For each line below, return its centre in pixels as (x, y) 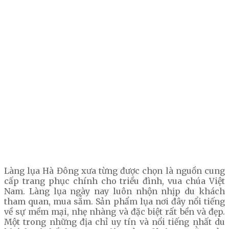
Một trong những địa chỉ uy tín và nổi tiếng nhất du (114, 222)
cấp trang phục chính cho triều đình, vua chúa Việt (114, 181)
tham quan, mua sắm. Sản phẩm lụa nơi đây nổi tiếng (114, 202)
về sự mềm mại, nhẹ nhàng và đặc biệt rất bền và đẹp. (114, 212)
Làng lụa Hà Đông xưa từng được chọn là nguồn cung (114, 171)
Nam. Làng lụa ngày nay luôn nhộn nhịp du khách (114, 191)
